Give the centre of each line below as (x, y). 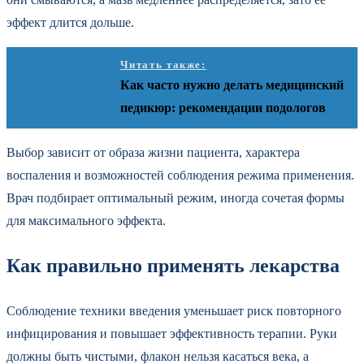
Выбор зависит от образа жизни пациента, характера (153, 153)
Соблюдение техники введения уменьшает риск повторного (174, 310)
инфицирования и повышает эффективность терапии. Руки (172, 333)
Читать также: (163, 65)
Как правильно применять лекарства (173, 265)
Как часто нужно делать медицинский (232, 85)
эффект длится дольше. (70, 23)
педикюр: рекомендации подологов (223, 108)
